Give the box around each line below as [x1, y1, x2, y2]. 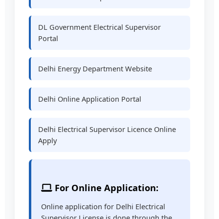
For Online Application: [52, 181, 159, 194]
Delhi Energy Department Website [38, 63, 153, 73]
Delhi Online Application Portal [38, 93, 142, 104]
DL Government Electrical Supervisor [38, 22, 161, 32]
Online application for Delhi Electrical [41, 201, 166, 212]
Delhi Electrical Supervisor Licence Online [38, 124, 176, 134]
